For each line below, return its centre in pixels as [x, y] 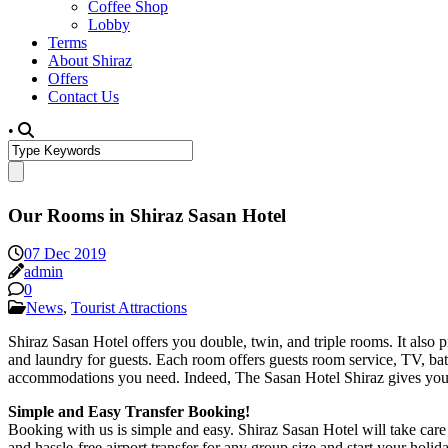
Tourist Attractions [129, 308]
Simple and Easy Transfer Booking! [129, 412]
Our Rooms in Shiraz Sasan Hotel [147, 215]
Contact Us [83, 96]
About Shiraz [90, 60]
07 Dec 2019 [65, 254]
